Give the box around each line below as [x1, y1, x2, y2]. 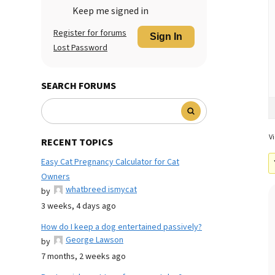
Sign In [150, 31, 182, 42]
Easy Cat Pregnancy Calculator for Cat [41, 156, 179, 168]
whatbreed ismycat [66, 184, 137, 196]
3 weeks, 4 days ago [41, 200, 116, 212]
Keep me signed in [72, 4, 149, 18]
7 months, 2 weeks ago [41, 250, 126, 263]
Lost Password [53, 42, 107, 54]
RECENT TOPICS [41, 136, 113, 149]
